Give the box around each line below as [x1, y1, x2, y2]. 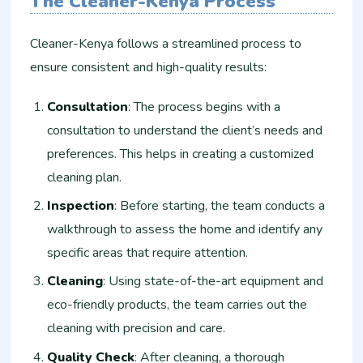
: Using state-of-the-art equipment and [103, 272, 324, 291]
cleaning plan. [47, 168, 122, 186]
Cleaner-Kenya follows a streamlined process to [30, 34, 302, 53]
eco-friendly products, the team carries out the [47, 296, 308, 314]
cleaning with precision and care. [47, 319, 226, 338]
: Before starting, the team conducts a [114, 196, 326, 215]
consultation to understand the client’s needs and [47, 121, 323, 139]
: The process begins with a [128, 97, 281, 116]
